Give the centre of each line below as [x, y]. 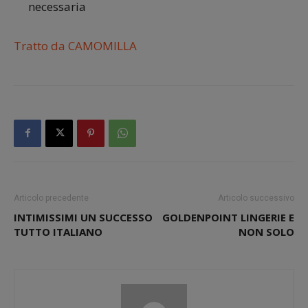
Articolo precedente [51, 198]
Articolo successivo [256, 198]
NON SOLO [266, 231]
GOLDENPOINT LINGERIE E [228, 217]
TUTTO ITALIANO [58, 231]
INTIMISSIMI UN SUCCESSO [83, 217]
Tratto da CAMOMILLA [75, 45]
